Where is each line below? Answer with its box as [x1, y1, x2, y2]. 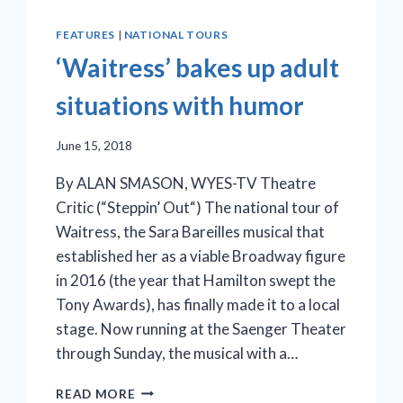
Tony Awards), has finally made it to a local [56, 294, 341, 314]
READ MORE [56, 386, 136, 401]
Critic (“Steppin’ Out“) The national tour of [56, 197, 340, 217]
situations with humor [56, 90, 305, 121]
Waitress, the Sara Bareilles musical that [56, 221, 326, 241]
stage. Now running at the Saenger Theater [56, 318, 347, 338]
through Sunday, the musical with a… [56, 343, 299, 363]
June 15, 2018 [56, 138, 133, 153]
